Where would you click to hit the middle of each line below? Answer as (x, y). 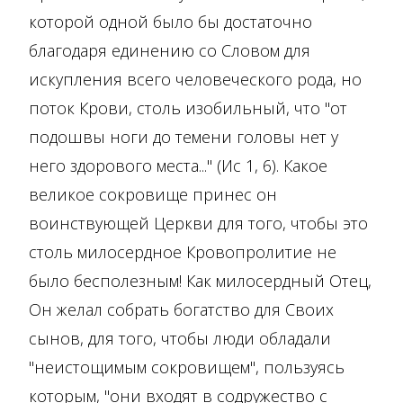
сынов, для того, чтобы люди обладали (180, 339)
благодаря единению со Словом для (170, 51)
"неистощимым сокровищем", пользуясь (187, 367)
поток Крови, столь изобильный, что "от (188, 108)
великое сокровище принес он (153, 195)
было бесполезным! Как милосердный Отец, (200, 281)
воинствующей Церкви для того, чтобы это (198, 224)
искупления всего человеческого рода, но (195, 80)
